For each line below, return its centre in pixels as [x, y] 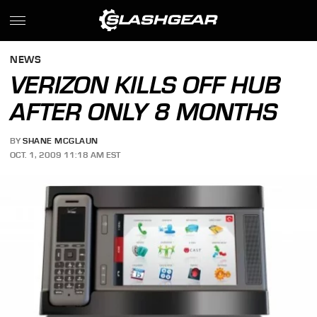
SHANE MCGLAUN [60, 141]
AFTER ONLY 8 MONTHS [144, 112]
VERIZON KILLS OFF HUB [146, 85]
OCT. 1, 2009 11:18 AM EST [65, 155]
